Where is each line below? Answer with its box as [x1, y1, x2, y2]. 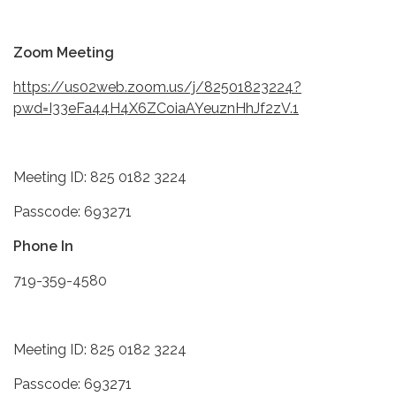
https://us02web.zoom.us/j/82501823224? [13, 79, 301, 96]
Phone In [13, 238, 73, 255]
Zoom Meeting [13, 44, 114, 62]
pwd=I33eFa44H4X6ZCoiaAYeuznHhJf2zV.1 [13, 100, 299, 118]
